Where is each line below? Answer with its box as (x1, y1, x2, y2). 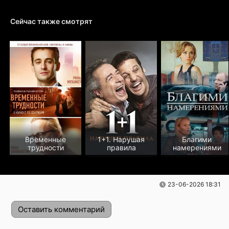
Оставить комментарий (18, 204, 105, 215)
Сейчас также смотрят (10, 17, 93, 26)
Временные (25, 135, 66, 144)
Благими (182, 135, 212, 144)
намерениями (172, 143, 221, 152)
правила (106, 143, 136, 152)
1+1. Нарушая (98, 135, 145, 144)
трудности (27, 143, 64, 152)
